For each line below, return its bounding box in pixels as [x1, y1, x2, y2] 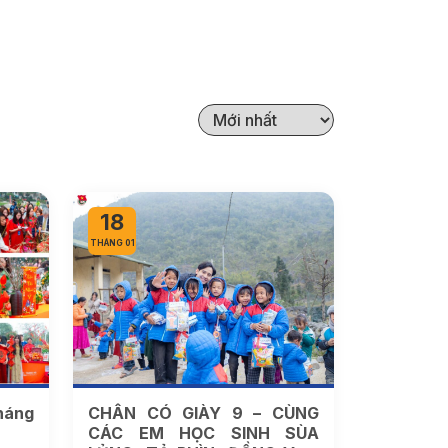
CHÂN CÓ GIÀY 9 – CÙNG [88, 402, 319, 423]
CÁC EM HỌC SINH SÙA [88, 422, 319, 443]
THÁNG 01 [89, 238, 135, 249]
